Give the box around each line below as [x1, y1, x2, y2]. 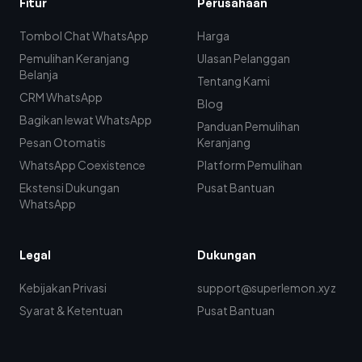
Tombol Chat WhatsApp [19, 28, 149, 44]
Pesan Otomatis [19, 135, 106, 150]
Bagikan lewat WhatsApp [19, 112, 152, 128]
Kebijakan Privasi [19, 280, 107, 296]
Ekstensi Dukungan [19, 180, 120, 196]
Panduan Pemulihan [197, 119, 300, 134]
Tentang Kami [197, 74, 270, 89]
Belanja [19, 67, 58, 82]
